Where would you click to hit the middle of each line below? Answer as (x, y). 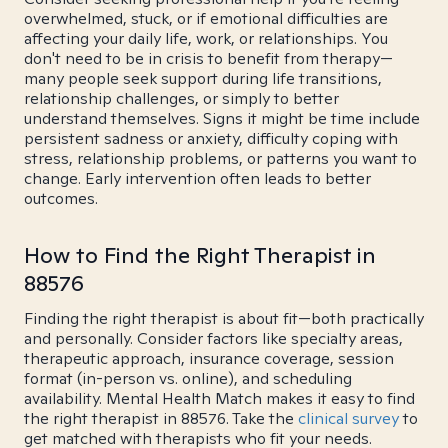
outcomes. (61, 198)
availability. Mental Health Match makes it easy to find (219, 398)
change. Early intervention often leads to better (197, 178)
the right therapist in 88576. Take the (161, 418)
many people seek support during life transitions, (203, 78)
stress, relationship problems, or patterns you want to (220, 158)
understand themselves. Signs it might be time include (222, 118)
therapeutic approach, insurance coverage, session (209, 358)
